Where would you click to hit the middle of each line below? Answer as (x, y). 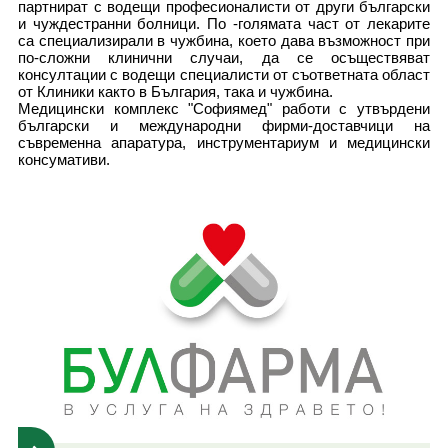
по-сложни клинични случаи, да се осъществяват (224, 58)
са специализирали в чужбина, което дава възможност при (224, 41)
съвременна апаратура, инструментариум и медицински (224, 143)
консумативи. (64, 160)
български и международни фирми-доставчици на (224, 126)
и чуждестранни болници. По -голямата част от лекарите (224, 24)
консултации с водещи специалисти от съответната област (224, 75)
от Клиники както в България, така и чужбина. (175, 92)
